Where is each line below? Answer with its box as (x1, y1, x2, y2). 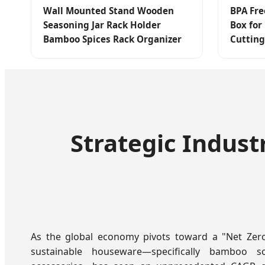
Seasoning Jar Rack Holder (43, 19, 161, 31)
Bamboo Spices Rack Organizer (43, 33, 182, 46)
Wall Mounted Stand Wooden (43, 5, 174, 17)
